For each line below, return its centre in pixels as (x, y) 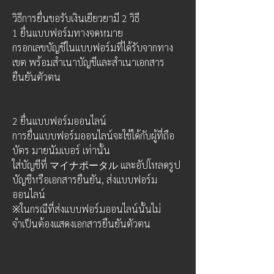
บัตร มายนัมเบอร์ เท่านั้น (61, 150)
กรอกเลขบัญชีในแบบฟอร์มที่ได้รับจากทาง (93, 47)
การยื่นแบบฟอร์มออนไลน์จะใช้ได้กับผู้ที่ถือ (93, 135)
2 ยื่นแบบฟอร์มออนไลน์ (59, 121)
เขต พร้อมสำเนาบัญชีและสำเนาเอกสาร (88, 62)
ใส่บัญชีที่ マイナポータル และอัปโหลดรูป (96, 165)
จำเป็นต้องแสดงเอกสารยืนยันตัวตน (83, 224)
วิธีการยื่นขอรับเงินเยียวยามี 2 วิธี (77, 18)
